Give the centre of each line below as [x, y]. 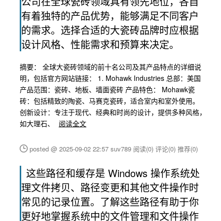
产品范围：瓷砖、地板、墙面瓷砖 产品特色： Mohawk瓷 [107, 89]
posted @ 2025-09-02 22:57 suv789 [81, 149]
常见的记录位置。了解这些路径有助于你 [110, 202]
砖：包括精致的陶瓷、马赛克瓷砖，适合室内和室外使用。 [110, 101]
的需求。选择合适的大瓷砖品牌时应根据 [110, 30]
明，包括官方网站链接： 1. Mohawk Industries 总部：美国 [110, 78]
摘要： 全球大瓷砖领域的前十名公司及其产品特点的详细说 [110, 67]
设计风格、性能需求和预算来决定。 [100, 44]
